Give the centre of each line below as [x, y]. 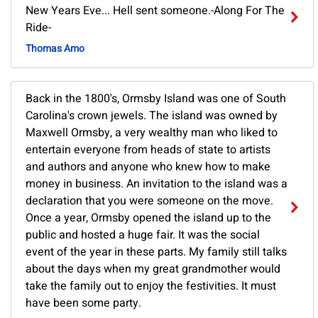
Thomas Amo [55, 49]
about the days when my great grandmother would [153, 269]
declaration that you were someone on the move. [149, 201]
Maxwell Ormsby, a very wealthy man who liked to [152, 133]
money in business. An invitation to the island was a [157, 184]
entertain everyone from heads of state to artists [148, 150]
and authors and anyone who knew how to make [148, 167]
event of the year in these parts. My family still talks [156, 252]
